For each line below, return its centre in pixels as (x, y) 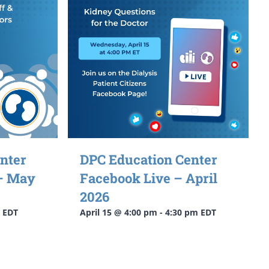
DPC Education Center (148, 159)
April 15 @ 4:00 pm (118, 212)
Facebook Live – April (148, 178)
